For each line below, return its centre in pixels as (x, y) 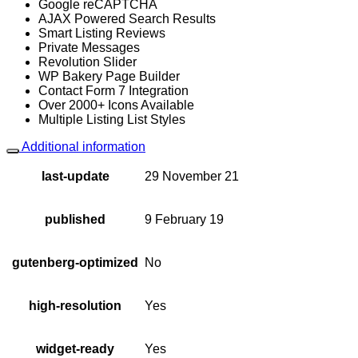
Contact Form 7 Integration (113, 91)
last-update (75, 176)
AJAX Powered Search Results (127, 19)
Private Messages (89, 48)
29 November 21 (192, 176)
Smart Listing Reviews (102, 33)
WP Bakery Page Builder (109, 76)
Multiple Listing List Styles (112, 119)
